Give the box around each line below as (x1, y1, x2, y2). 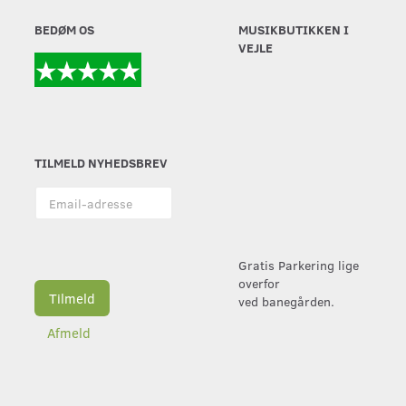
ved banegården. (238, 292, 335, 311)
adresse (33, 203, 79, 222)
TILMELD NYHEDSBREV (34, 153, 168, 172)
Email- (33, 185, 72, 204)
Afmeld (46, 324, 91, 343)
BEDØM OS (34, 20, 94, 39)
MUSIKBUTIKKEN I (238, 20, 350, 39)
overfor (238, 274, 285, 293)
